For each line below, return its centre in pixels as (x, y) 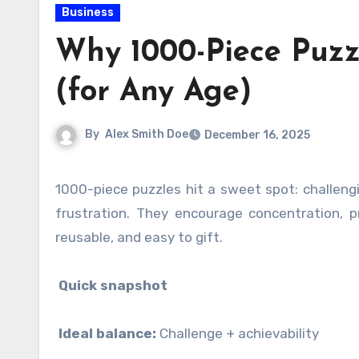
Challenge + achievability (238, 333)
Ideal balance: (107, 333)
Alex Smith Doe (147, 135)
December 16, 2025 (257, 135)
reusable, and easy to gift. (139, 237)
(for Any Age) (153, 93)
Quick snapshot (111, 285)
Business (88, 12)
